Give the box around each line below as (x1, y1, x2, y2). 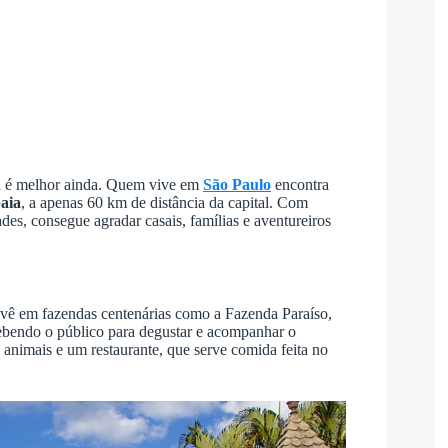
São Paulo (203, 176, 271, 193)
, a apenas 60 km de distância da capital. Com (21, 194, 308, 211)
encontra (271, 176, 329, 193)
